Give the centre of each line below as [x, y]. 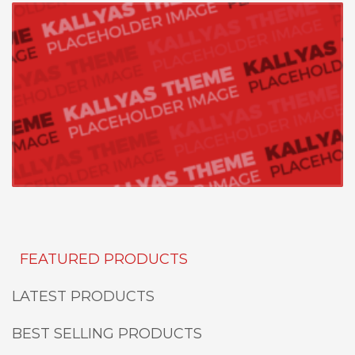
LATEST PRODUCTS [83, 297]
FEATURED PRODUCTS [104, 260]
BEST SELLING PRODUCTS [107, 334]
